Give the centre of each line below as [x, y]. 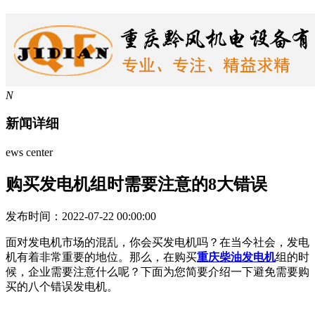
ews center [29, 153]
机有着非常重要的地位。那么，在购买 [101, 257]
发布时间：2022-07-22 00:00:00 [81, 216]
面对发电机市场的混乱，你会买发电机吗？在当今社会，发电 [157, 242]
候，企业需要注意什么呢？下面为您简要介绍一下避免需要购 [157, 271]
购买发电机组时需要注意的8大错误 [136, 185]
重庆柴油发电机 [236, 257]
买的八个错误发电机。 [62, 286]
